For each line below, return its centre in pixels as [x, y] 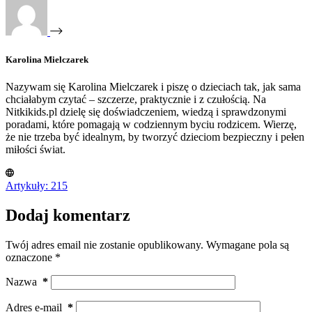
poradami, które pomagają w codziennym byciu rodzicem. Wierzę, [151, 124]
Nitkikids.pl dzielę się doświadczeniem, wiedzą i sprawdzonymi [146, 111]
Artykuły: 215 [37, 185]
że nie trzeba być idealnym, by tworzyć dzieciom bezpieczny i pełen [155, 136]
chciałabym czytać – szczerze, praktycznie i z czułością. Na [136, 99]
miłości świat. [36, 149]
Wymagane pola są [248, 244]
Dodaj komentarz [68, 215]
